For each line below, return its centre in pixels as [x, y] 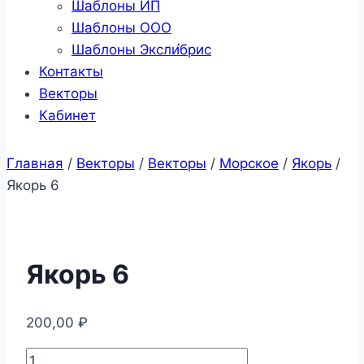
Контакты [71, 71]
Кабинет [67, 115]
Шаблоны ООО [121, 27]
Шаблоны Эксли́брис [141, 49]
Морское [249, 163]
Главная [35, 163]
